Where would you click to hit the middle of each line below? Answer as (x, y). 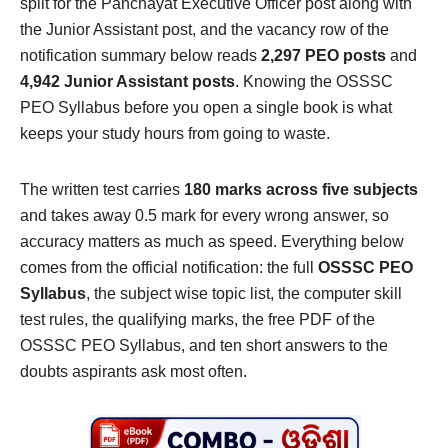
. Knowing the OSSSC (314, 82)
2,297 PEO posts (323, 56)
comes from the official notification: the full (169, 268)
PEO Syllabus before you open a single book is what (206, 108)
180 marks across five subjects (301, 190)
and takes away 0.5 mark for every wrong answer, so (204, 216)
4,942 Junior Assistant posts (127, 82)
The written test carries (102, 190)
